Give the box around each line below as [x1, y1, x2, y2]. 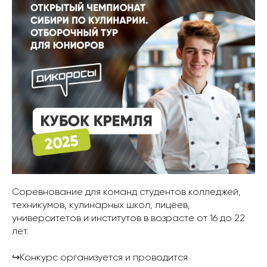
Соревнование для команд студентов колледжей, [12, 188, 241, 197]
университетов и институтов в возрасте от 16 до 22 [12, 214, 245, 223]
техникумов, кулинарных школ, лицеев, [12, 201, 190, 210]
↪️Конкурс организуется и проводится [12, 253, 188, 263]
